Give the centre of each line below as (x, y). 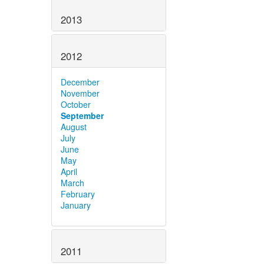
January (76, 205)
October (76, 104)
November (80, 93)
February (78, 194)
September (82, 115)
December (80, 82)
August (74, 126)
